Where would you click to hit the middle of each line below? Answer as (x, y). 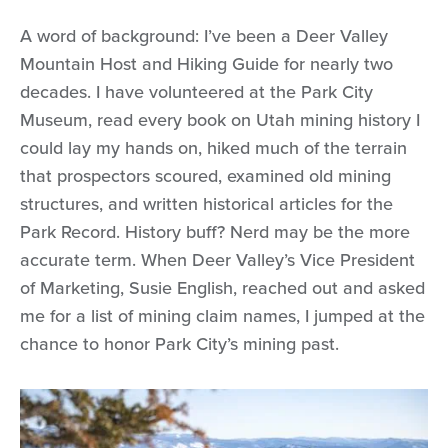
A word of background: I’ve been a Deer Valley (204, 36)
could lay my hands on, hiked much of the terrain (213, 148)
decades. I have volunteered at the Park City (196, 92)
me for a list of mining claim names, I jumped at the (222, 316)
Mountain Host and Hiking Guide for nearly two (206, 64)
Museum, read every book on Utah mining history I (220, 120)
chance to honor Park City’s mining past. (179, 344)
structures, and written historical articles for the (206, 204)
